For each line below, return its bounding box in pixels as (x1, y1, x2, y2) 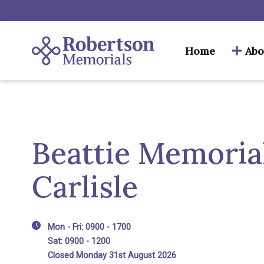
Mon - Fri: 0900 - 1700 (48, 222, 131, 232)
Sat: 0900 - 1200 (48, 236, 110, 246)
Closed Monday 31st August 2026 (48, 250, 176, 260)
